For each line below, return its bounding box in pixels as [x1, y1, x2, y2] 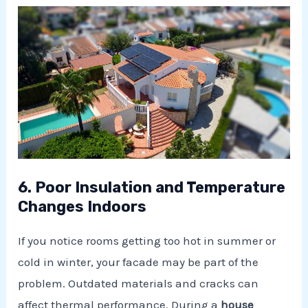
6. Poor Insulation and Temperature [18, 177, 286, 197]
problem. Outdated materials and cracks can [18, 276, 259, 290]
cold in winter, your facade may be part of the [18, 254, 259, 269]
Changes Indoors [18, 197, 147, 216]
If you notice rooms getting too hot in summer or [18, 233, 276, 247]
